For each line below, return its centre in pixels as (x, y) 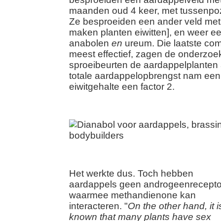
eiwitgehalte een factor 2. (122, 87)
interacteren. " (98, 206)
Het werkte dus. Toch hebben (131, 173)
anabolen (90, 43)
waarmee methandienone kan (132, 195)
